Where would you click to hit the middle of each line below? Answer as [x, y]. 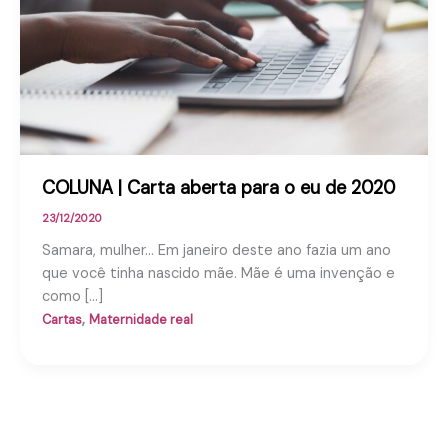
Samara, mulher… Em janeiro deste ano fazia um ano [216, 251]
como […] [72, 297]
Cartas [61, 320]
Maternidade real [140, 320]
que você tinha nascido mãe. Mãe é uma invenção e [218, 274]
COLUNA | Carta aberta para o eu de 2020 [218, 188]
